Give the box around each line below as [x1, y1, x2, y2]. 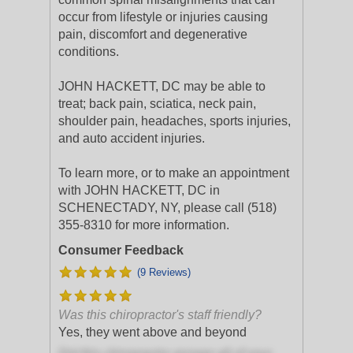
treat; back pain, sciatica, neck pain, [58, 97, 256, 110]
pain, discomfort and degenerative [58, 28, 247, 41]
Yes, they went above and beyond [58, 325, 247, 339]
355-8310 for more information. [58, 218, 229, 232]
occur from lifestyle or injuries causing [58, 10, 268, 24]
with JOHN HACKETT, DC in [58, 184, 220, 197]
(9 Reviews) [137, 266, 191, 278]
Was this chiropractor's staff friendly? [58, 308, 262, 321]
